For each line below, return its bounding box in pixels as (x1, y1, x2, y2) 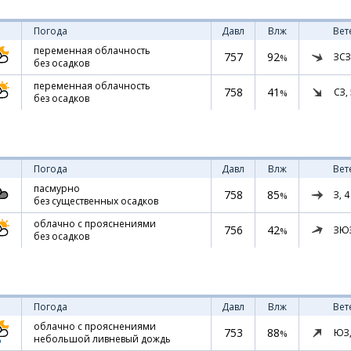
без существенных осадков (34, 194, 158, 208)
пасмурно (34, 182, 80, 195)
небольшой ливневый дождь (34, 332, 171, 346)
